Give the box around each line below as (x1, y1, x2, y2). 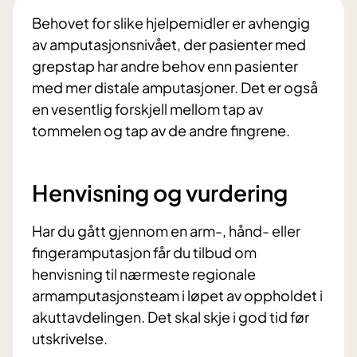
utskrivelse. (32, 329, 110, 348)
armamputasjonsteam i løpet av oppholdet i (32, 286, 323, 305)
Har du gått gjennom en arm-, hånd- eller (32, 222, 300, 241)
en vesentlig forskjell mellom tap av (32, 100, 263, 119)
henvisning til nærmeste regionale (32, 265, 256, 284)
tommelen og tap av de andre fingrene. (32, 121, 290, 140)
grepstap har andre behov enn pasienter (32, 57, 298, 76)
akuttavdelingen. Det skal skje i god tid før (32, 308, 309, 327)
